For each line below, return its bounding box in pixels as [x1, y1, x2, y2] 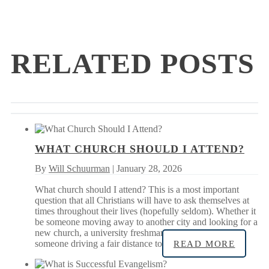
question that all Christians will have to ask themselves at [35, 195, 249, 205]
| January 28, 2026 [110, 163, 182, 174]
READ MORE [174, 238, 235, 249]
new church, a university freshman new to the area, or [35, 227, 238, 238]
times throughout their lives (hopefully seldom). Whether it [35, 205, 256, 216]
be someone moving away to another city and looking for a [35, 216, 258, 227]
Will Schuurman [49, 163, 110, 174]
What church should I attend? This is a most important [35, 184, 239, 195]
